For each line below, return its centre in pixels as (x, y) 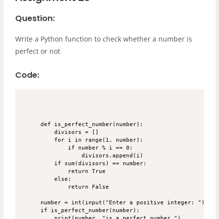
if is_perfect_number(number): (90, 211)
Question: (35, 18)
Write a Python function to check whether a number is (104, 39)
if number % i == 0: (87, 148)
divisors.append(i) (92, 156)
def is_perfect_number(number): (92, 125)
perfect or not (38, 51)
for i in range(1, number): (92, 140)
